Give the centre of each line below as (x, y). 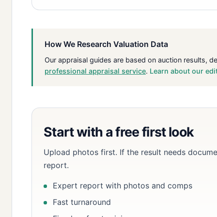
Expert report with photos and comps (123, 186)
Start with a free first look (119, 132)
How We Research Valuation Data (106, 44)
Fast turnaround (82, 202)
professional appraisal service (95, 71)
